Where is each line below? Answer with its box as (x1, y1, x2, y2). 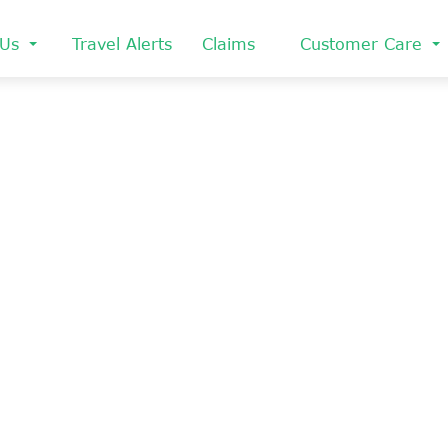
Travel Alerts (72, 34, 172, 53)
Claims (202, 34, 255, 53)
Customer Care (300, 34, 422, 53)
